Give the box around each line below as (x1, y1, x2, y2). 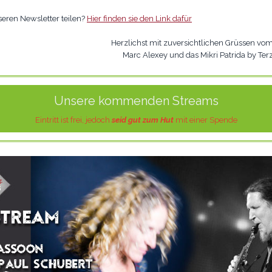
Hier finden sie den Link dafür (87, 14, 192, 23)
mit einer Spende (173, 115, 237, 124)
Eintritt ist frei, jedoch (35, 115, 112, 124)
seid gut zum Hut (111, 115, 174, 124)
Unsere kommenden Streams (53, 93, 219, 108)
